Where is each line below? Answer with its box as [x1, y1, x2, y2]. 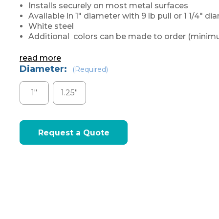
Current [20, 121, 55, 132]
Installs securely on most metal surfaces [28, 1, 189, 10]
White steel [28, 22, 74, 31]
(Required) [72, 65, 108, 74]
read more [20, 53, 61, 63]
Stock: [20, 134, 49, 145]
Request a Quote [38, 128, 109, 137]
